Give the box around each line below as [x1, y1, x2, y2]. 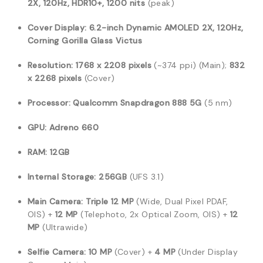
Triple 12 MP [86, 196, 134, 207]
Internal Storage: [28, 171, 96, 182]
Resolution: [28, 60, 73, 70]
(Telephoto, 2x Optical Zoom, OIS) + [77, 209, 230, 220]
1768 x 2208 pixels [75, 60, 152, 70]
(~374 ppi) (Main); [151, 60, 230, 70]
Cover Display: [28, 22, 87, 33]
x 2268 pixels [28, 73, 82, 83]
